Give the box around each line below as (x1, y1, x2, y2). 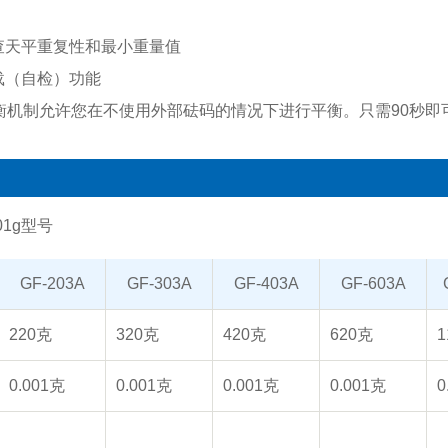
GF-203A (19, 275, 85, 292)
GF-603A (340, 275, 406, 292)
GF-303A (126, 275, 192, 292)
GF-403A (233, 275, 299, 292)
